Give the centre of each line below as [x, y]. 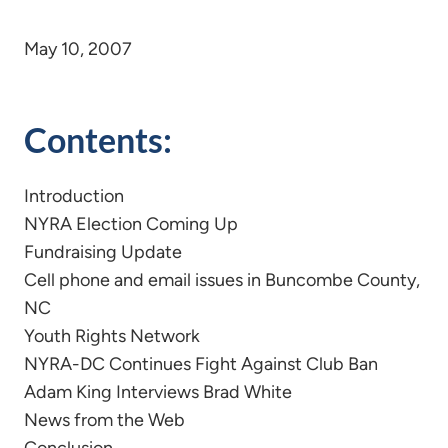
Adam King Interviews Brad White [158, 392]
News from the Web [104, 420]
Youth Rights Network [112, 336]
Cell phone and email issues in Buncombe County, [222, 280]
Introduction [74, 196]
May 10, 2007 [78, 49]
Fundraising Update [103, 252]
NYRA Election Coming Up [131, 224]
